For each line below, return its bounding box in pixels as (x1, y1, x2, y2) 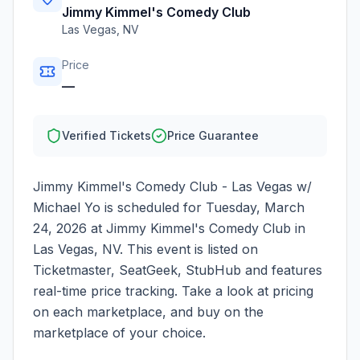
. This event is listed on (120, 241, 258, 257)
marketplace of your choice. (33, 325, 206, 341)
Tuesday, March (206, 199, 305, 215)
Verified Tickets (62, 129, 151, 142)
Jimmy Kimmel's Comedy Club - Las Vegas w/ (33, 178, 312, 194)
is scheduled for (100, 199, 206, 215)
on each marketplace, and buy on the (33, 304, 264, 320)
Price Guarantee (167, 129, 259, 142)
